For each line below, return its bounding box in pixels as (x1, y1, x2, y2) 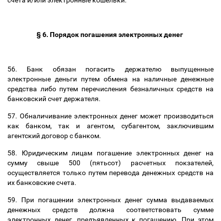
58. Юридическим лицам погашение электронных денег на (7, 149, 214, 157)
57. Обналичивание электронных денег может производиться (7, 112, 214, 120)
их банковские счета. (7, 179, 78, 186)
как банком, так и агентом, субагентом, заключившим (7, 122, 214, 130)
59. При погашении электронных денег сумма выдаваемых (7, 196, 214, 204)
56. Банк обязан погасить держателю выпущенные (7, 65, 214, 73)
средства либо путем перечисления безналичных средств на (7, 85, 214, 93)
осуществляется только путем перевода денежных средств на (7, 169, 214, 177)
